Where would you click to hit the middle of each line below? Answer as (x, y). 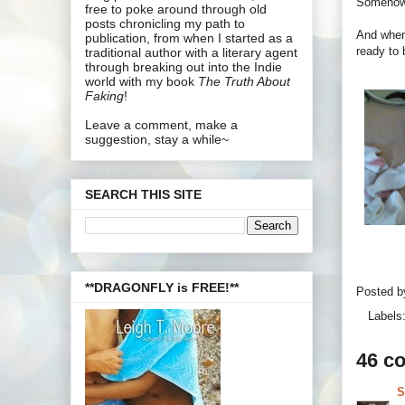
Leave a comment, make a (161, 124)
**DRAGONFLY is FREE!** (162, 287)
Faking (104, 95)
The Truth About (244, 81)
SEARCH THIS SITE (143, 195)
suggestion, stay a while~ (157, 139)
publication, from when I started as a (189, 38)
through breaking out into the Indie (184, 66)
